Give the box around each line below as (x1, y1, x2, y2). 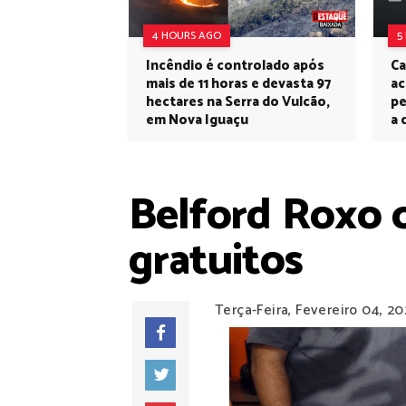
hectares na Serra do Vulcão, (146, 91, 330, 113)
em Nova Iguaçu (146, 109, 248, 131)
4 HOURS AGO (152, 27, 221, 44)
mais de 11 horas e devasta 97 (146, 72, 331, 95)
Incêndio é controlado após (146, 54, 324, 77)
